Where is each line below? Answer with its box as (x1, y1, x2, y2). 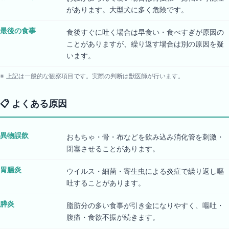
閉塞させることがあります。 (66, 144, 159, 153)
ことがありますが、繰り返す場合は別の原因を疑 (66, 39, 224, 48)
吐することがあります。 (66, 178, 145, 187)
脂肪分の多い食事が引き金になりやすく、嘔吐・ (66, 201, 224, 210)
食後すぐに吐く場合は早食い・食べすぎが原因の (66, 28, 224, 36)
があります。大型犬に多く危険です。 (66, 5, 188, 14)
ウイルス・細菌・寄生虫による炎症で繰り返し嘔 (66, 167, 224, 175)
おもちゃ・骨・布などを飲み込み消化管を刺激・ (66, 132, 224, 141)
